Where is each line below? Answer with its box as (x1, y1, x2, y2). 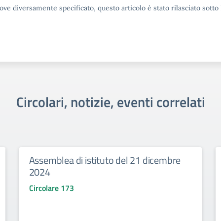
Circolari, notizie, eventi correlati (16, 91, 205, 112)
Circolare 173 (29, 182, 74, 194)
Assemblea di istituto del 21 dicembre (29, 152, 181, 168)
